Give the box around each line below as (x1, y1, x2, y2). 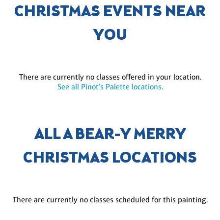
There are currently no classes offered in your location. (19, 72, 201, 82)
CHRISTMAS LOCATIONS (23, 147, 197, 169)
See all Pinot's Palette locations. (57, 82, 163, 91)
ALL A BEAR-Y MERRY (34, 124, 186, 146)
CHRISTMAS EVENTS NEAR (14, 1, 206, 23)
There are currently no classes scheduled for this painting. (12, 194, 208, 204)
